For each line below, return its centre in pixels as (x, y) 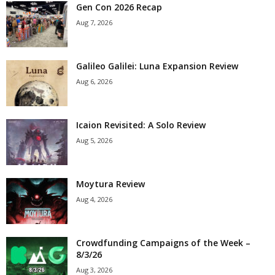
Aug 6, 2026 (94, 81)
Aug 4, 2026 (94, 199)
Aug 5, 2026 (94, 140)
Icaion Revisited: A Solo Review (141, 125)
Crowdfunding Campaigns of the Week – (163, 242)
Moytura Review (110, 184)
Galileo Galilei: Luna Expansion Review (157, 66)
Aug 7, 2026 (94, 22)
